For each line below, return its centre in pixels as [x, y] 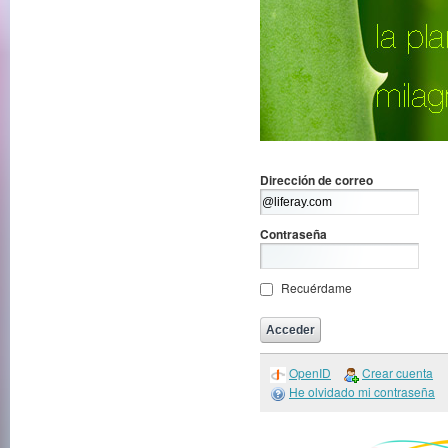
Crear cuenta [397, 372]
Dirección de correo [316, 180]
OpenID [310, 372]
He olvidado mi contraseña [362, 391]
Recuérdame [317, 287]
